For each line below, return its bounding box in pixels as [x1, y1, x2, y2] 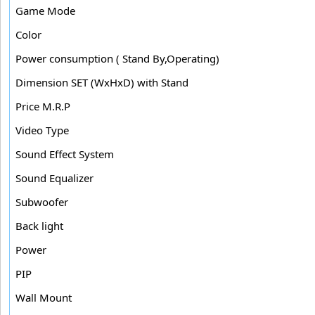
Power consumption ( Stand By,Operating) [15, 51, 219, 65]
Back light [15, 218, 63, 233]
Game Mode [15, 3, 75, 18]
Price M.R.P [15, 98, 70, 113]
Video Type [15, 122, 69, 137]
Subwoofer [15, 194, 68, 209]
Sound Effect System [15, 146, 114, 161]
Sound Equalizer [15, 170, 94, 185]
